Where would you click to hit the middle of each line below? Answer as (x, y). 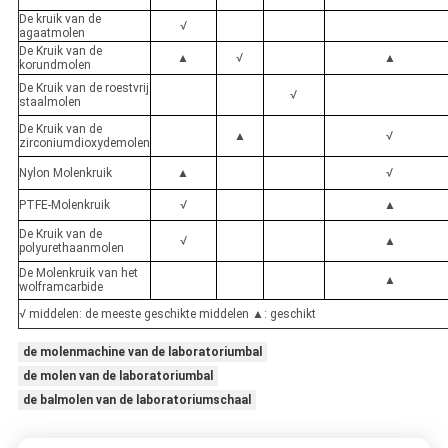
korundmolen (54, 65)
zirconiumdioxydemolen (84, 143)
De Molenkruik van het (78, 273)
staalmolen (49, 102)
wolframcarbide (60, 287)
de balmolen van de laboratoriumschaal (136, 400)
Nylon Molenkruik (65, 173)
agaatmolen (51, 33)
